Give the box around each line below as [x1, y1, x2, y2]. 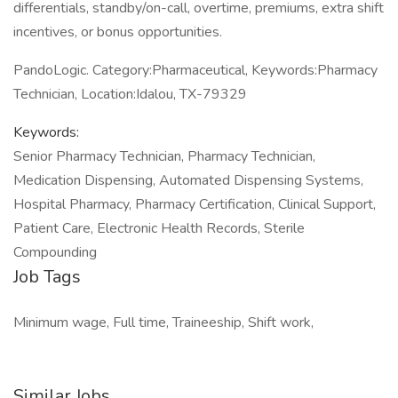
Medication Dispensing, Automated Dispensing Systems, [13, 171, 363, 190]
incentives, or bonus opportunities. [13, 22, 222, 42]
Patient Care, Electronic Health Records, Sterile [13, 219, 305, 238]
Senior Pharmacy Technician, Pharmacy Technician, [13, 147, 315, 166]
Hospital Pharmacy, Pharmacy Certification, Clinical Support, [13, 195, 376, 214]
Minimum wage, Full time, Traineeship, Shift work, [13, 313, 314, 332]
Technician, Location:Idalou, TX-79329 [13, 84, 247, 104]
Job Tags [13, 265, 81, 289]
